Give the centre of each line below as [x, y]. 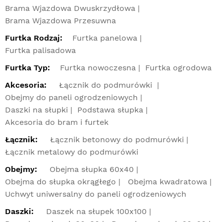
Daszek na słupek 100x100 [96, 211]
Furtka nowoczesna [98, 67]
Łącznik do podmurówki [107, 85]
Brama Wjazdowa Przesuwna [60, 20]
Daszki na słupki [36, 110]
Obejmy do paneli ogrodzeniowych [71, 97]
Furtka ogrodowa [178, 67]
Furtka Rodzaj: [34, 38]
